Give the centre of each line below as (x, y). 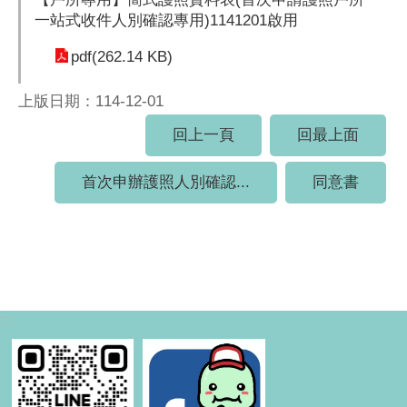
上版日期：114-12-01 (91, 102)
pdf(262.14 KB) (122, 57)
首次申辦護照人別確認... (166, 183)
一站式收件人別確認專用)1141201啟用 (166, 21)
